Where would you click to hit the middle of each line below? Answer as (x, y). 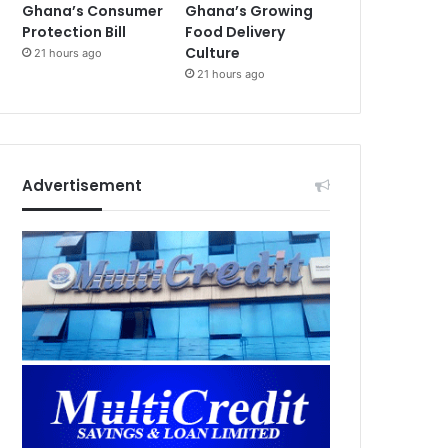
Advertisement (82, 185)
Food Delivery (235, 31)
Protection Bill (74, 31)
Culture (213, 52)
